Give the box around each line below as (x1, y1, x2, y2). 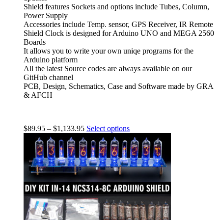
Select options (86, 124, 130, 133)
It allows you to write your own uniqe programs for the (24, 47, 193, 55)
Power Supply (24, 11, 68, 20)
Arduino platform (24, 55, 78, 64)
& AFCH (24, 91, 53, 100)
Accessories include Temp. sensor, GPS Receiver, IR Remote (24, 20, 213, 29)
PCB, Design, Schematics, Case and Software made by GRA (24, 82, 213, 91)
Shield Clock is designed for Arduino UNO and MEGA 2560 (24, 29, 214, 38)
